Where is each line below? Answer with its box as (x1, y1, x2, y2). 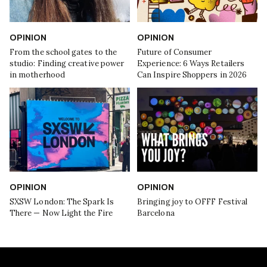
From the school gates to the (10, 47, 117, 58)
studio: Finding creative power (10, 58, 125, 69)
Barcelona (137, 207, 175, 218)
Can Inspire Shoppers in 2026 (137, 70, 247, 80)
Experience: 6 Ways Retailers (137, 58, 245, 69)
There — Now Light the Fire (10, 207, 113, 218)
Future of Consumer (137, 47, 212, 58)
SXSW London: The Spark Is (10, 196, 114, 207)
